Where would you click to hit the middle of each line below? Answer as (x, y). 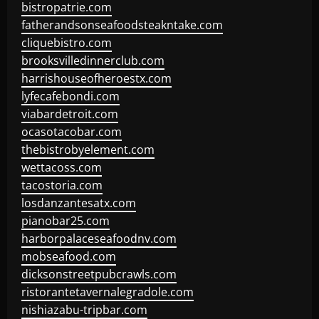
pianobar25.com (66, 221)
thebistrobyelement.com (88, 150)
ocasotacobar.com (72, 132)
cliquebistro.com (67, 43)
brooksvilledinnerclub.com (93, 61)
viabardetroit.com (70, 114)
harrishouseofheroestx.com (96, 78)
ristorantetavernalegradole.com (108, 292)
